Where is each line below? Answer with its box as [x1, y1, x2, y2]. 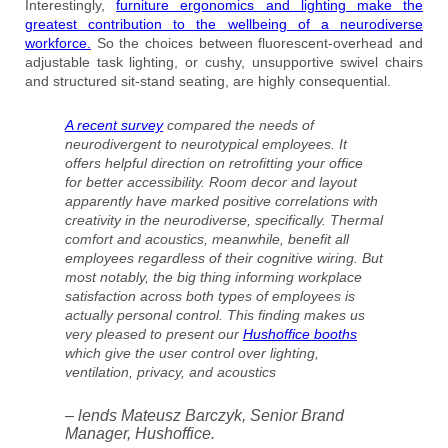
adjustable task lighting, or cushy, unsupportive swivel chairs [25, 53, 423, 70]
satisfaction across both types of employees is [65, 287, 355, 304]
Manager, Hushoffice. [65, 424, 215, 442]
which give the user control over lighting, [65, 344, 319, 361]
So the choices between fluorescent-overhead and [91, 34, 423, 51]
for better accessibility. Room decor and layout [65, 173, 357, 190]
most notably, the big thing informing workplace [65, 268, 362, 285]
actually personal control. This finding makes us [65, 306, 365, 323]
